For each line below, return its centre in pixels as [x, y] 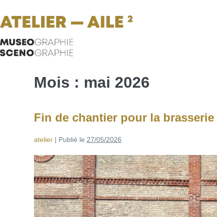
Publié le [71, 140]
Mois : [59, 83]
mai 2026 [116, 83]
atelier [43, 140]
